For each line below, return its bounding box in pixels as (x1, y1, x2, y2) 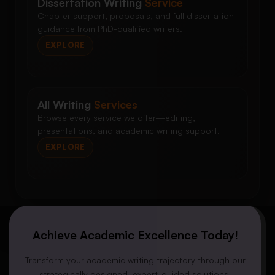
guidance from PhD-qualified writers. (37, 23, 182, 34)
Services (94, 97, 137, 111)
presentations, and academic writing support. (37, 125, 220, 136)
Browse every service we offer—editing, (37, 112, 195, 123)
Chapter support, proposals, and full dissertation (37, 10, 234, 21)
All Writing (37, 97, 94, 111)
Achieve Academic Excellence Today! (32, 227, 238, 242)
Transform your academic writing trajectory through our (25, 254, 246, 265)
